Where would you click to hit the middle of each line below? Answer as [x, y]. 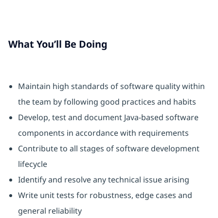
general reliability [50, 211]
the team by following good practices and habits [107, 102]
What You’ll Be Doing [58, 44]
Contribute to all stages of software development [109, 149]
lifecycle [32, 164]
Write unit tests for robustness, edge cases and [105, 195]
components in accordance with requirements [103, 133]
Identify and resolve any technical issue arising [103, 180]
